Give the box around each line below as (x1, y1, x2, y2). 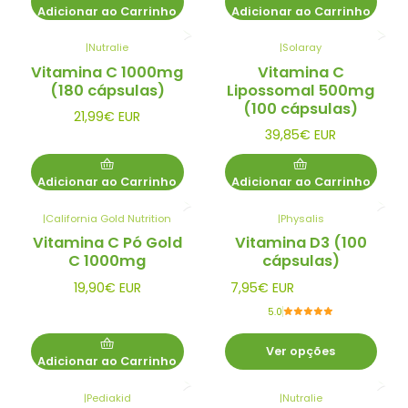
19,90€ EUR (73, 278, 141, 297)
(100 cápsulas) (243, 97, 359, 119)
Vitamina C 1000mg (31, 61, 184, 83)
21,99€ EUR (74, 107, 141, 127)
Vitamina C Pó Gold (32, 232, 182, 254)
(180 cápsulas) (49, 79, 165, 101)
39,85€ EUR (265, 126, 337, 145)
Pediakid (86, 390, 131, 405)
